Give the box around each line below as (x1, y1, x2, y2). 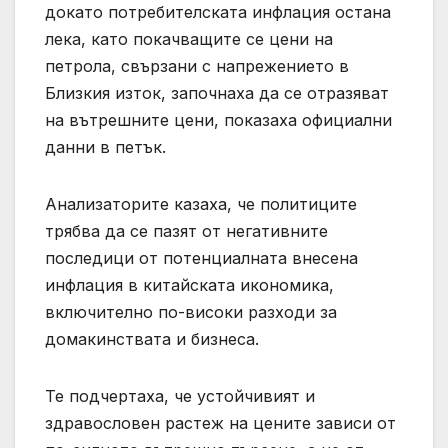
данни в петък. (45, 137, 166, 158)
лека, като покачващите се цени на (45, 29, 333, 50)
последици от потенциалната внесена (45, 248, 358, 269)
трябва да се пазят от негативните (45, 221, 328, 242)
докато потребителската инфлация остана (45, 2, 391, 23)
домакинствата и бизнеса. (45, 329, 259, 350)
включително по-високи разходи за (45, 302, 337, 323)
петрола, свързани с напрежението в (45, 56, 349, 77)
